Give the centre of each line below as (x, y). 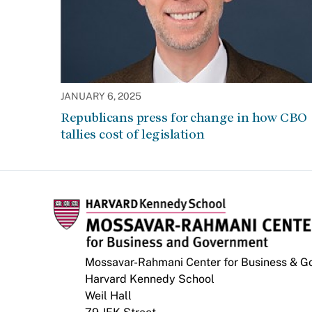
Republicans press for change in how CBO (184, 117)
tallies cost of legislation (133, 134)
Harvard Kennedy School (150, 279)
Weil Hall (108, 296)
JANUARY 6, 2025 (101, 96)
